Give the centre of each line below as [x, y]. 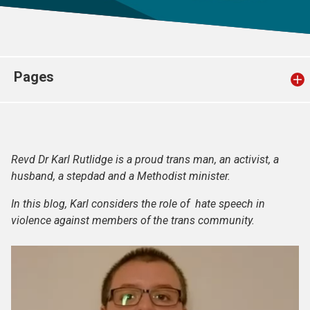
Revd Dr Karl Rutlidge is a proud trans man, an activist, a [145, 159]
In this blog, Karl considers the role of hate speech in [138, 204]
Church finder [65, 12]
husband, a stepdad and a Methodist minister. [121, 176]
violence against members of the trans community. [134, 220]
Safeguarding [65, 53]
